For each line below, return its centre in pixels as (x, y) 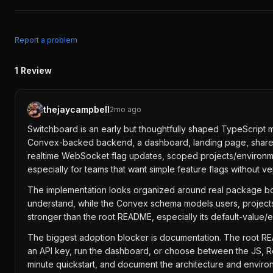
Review (36, 70)
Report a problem (46, 40)
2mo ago (126, 109)
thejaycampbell (76, 109)
